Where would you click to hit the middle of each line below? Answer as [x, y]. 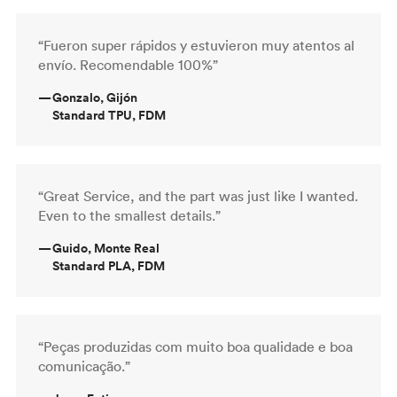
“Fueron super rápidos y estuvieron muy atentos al [196, 45]
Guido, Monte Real [106, 248]
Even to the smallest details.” [129, 215]
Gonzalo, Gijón [95, 97]
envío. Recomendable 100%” [128, 64]
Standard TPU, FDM [109, 115]
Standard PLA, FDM [109, 265]
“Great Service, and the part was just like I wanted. [198, 195]
